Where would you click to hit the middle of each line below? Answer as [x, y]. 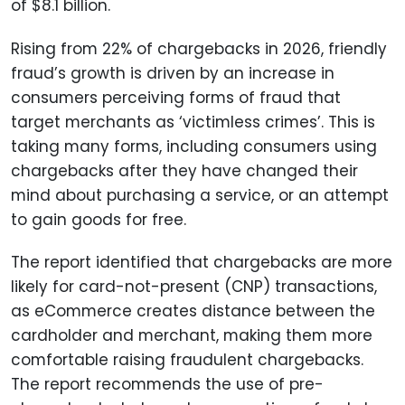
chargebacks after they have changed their [184, 170]
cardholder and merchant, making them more [192, 335]
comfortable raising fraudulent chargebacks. [187, 359]
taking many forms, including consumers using [194, 146]
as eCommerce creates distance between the [193, 311]
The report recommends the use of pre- [167, 384]
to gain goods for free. [99, 219]
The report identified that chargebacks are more [202, 262]
